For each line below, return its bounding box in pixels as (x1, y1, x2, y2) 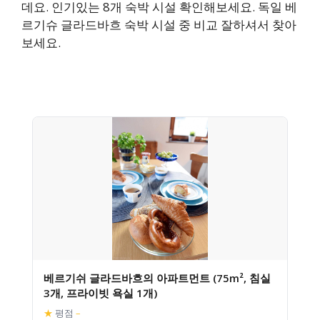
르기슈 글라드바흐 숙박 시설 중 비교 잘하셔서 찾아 (21, 16, 296, 33)
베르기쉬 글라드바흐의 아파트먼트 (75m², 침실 (44, 271, 271, 285)
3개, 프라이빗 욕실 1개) (44, 286, 157, 300)
